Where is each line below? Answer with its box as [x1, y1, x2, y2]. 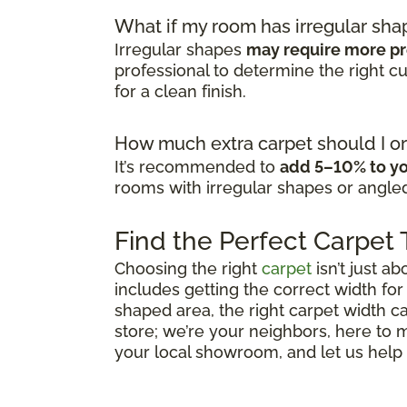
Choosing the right [114, 258, 262, 278]
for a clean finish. [114, 81, 246, 101]
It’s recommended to [114, 156, 280, 176]
